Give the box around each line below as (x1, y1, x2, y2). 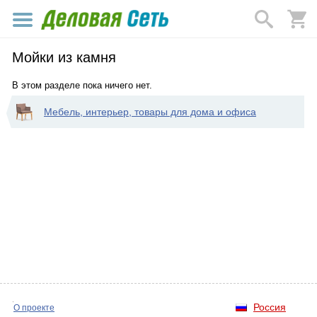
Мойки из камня (12, 50, 116, 65)
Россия (253, 301, 286, 313)
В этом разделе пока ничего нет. (12, 80, 152, 91)
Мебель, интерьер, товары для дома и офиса (44, 106, 256, 117)
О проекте (13, 303, 54, 313)
